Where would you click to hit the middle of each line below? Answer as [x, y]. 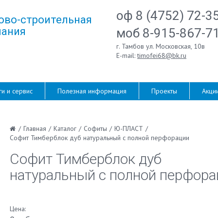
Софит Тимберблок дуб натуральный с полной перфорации [99, 138]
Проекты [164, 91]
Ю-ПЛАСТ [128, 128]
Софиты [95, 128]
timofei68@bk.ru [162, 55]
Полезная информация [92, 91]
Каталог [65, 128]
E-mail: [127, 55]
